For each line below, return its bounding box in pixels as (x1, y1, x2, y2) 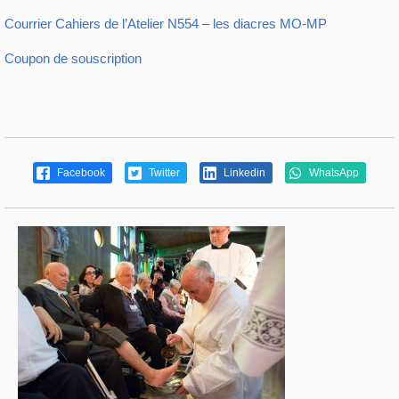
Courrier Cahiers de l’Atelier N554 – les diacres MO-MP (4, 15, 327, 31)
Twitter (146, 166, 180, 179)
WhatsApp (306, 166, 359, 179)
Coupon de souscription (4, 50, 142, 66)
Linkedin (221, 166, 265, 179)
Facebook (54, 166, 105, 179)
